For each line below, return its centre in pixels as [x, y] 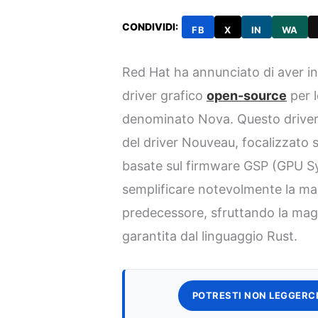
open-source [247, 96]
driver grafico [165, 96]
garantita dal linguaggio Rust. [210, 236]
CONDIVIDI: [150, 26]
